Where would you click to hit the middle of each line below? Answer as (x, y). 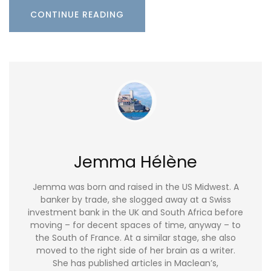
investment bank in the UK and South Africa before (135, 213)
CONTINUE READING (77, 14)
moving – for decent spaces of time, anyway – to (135, 225)
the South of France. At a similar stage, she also (135, 238)
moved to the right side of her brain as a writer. (135, 251)
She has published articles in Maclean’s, (135, 263)
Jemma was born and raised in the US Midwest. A (135, 187)
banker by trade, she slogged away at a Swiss (135, 200)
